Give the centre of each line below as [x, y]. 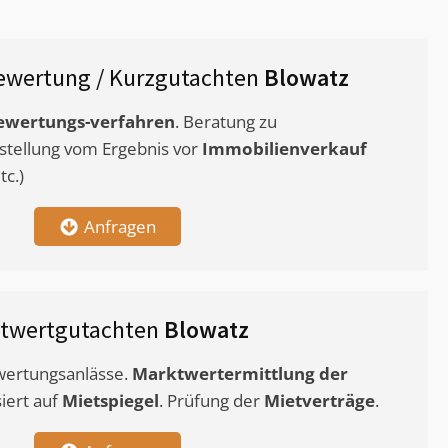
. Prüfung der [211, 401]
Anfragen [119, 227]
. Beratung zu [226, 122]
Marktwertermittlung [223, 374]
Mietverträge [319, 401]
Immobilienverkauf [284, 149]
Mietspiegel [110, 401]
